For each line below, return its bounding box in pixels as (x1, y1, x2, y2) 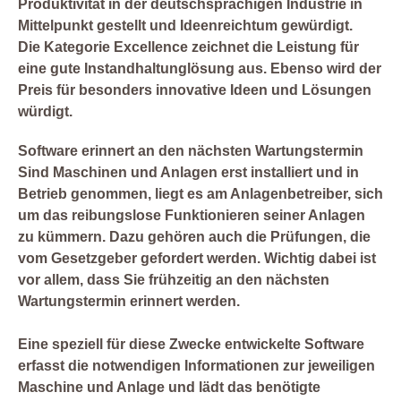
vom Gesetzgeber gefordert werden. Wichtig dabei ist (18, 251, 376, 267)
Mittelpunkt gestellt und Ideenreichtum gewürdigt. (18, 18, 353, 34)
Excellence (114, 39, 188, 55)
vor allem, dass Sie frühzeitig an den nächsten (18, 272, 329, 288)
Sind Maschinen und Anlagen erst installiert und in (18, 165, 359, 181)
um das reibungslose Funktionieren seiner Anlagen (18, 208, 365, 224)
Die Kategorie (18, 39, 114, 55)
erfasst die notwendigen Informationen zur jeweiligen (18, 358, 375, 374)
